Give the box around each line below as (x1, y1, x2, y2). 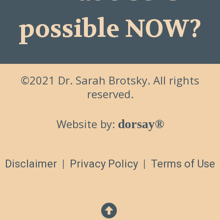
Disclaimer (5, 157, 57, 170)
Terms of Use (151, 157, 215, 170)
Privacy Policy (70, 157, 140, 170)
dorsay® (117, 116, 164, 131)
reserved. (86, 86, 134, 101)
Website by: (56, 116, 118, 131)
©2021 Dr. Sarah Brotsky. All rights (21, 72, 199, 87)
